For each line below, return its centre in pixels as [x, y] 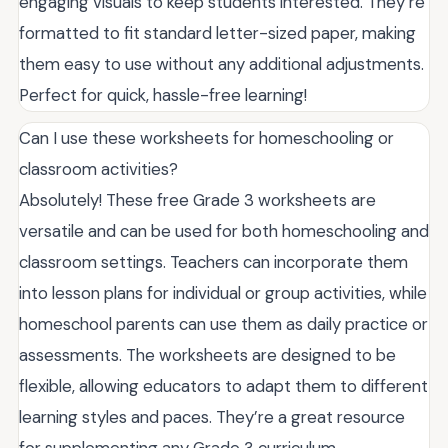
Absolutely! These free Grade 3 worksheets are [197, 199]
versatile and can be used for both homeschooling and [224, 230]
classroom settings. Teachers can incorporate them [213, 261]
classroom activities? [98, 168]
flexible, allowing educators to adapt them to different [223, 385]
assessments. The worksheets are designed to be [207, 354]
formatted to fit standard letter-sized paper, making [217, 32]
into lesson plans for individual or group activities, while [223, 292]
